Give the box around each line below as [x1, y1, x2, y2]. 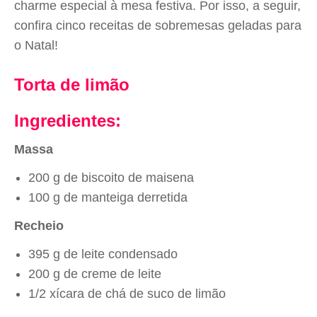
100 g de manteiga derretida [28, 190, 188, 204]
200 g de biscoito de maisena [28, 171, 194, 185]
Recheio [14, 219, 64, 233]
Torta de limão [14, 75, 129, 94]
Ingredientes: [14, 111, 121, 130]
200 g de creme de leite [28, 267, 161, 281]
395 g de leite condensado [28, 247, 178, 261]
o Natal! [14, 38, 62, 52]
